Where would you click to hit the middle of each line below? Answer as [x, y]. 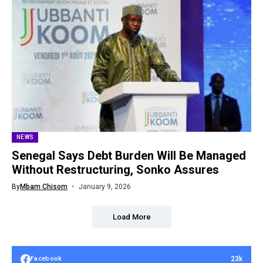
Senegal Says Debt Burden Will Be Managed [129, 155]
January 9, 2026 [104, 186]
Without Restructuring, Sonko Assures [115, 169]
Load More [131, 217]
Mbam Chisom [44, 186]
